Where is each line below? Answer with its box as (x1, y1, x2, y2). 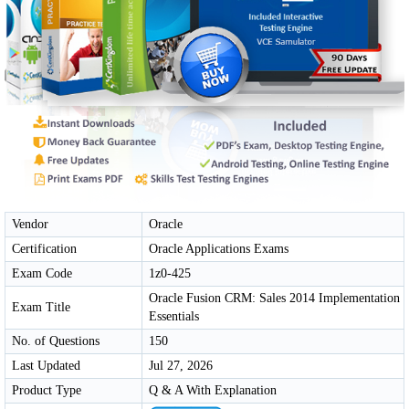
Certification (12, 241, 77, 256)
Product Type (12, 383, 81, 397)
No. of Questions (12, 333, 100, 348)
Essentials (149, 309, 199, 323)
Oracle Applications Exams (149, 241, 288, 256)
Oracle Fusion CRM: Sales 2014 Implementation (149, 290, 400, 305)
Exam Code (12, 266, 72, 280)
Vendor (12, 216, 48, 231)
